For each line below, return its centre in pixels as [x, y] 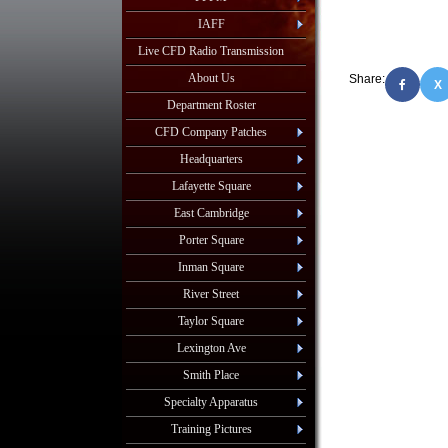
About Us [211, 78]
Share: [367, 79]
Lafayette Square [211, 186]
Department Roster [211, 105]
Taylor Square [211, 321]
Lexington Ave [211, 348]
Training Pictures [211, 429]
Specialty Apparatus [211, 402]
